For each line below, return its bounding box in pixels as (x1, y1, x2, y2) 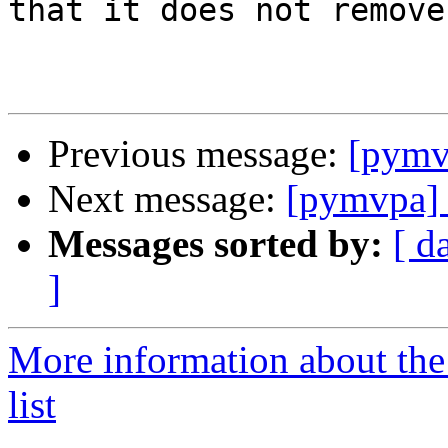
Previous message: (48, 132, 348, 176)
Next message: (48, 177, 286, 221)
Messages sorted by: (48, 222, 383, 266)
